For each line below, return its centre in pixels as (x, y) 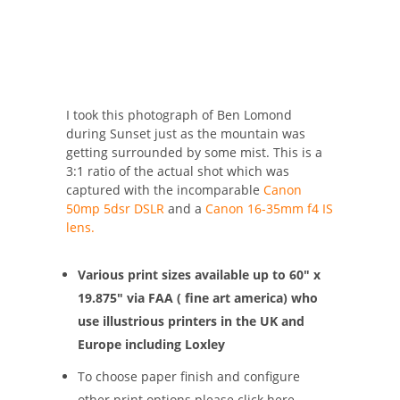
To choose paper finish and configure (189, 376)
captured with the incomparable (165, 189)
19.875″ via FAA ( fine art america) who (198, 297)
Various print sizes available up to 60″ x (200, 274)
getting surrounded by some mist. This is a (194, 152)
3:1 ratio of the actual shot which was (178, 171)
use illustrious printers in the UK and (192, 321)
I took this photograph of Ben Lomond (179, 114)
